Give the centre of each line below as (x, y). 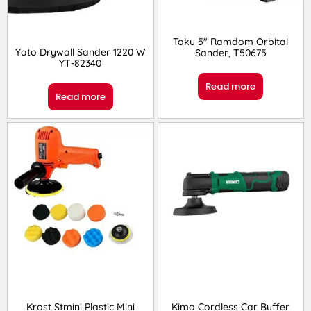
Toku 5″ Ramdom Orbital (231, 42)
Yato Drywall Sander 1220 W (81, 52)
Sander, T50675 (230, 53)
